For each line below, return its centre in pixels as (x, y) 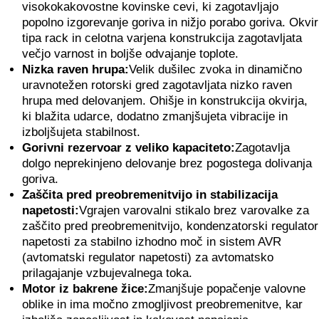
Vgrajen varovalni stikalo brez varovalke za (194, 210)
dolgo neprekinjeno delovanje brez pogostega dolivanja (167, 163)
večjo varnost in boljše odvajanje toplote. (130, 54)
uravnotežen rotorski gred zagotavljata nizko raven (157, 85)
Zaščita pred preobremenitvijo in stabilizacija (150, 195)
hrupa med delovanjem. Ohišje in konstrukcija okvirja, (164, 101)
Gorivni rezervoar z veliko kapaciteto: (128, 148)
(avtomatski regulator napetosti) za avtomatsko (147, 257)
